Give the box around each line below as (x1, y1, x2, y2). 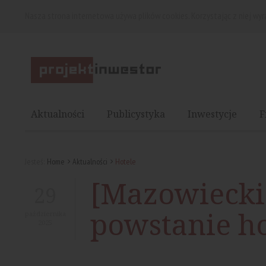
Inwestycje (188, 107, 237, 121)
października (25, 209, 66, 218)
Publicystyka (107, 107, 165, 121)
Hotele (115, 156, 136, 167)
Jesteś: (25, 156, 45, 167)
